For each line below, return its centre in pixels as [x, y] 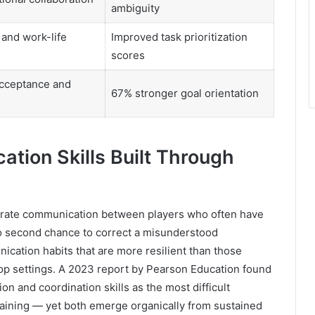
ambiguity [135, 8]
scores [128, 55]
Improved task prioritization [179, 37]
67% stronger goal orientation [185, 93]
